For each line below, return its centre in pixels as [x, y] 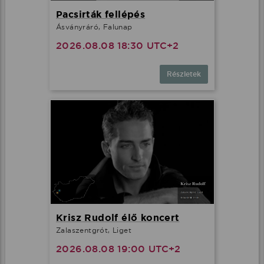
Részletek [184, 74]
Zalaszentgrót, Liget [94, 230]
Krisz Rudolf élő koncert [118, 218]
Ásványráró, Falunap [94, 27]
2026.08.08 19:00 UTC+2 [118, 249]
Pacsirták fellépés [101, 14]
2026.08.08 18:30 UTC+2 [118, 45]
